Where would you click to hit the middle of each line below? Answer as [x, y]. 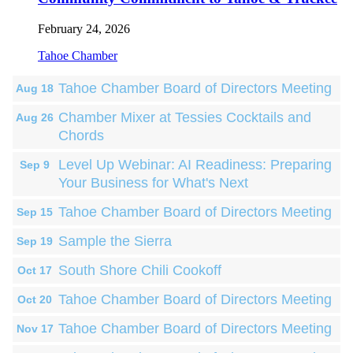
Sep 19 [35, 241]
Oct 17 [35, 270]
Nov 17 [35, 329]
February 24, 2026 [84, 28]
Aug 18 [35, 88]
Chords [81, 135]
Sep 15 [35, 212]
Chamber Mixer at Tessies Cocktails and [185, 117]
